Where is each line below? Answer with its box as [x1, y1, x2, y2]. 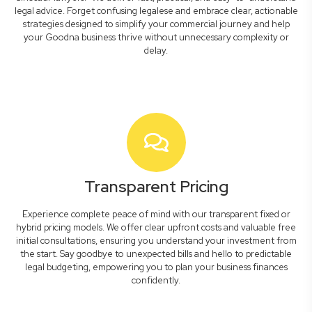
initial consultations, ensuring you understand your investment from [15, 235, 297, 247]
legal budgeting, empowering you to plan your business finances [24, 261, 288, 273]
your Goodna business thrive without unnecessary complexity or [23, 31, 289, 43]
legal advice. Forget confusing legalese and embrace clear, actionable [14, 5, 298, 17]
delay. [144, 45, 168, 56]
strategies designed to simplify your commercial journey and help [22, 18, 290, 30]
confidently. [132, 274, 180, 286]
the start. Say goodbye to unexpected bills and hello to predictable [20, 248, 292, 260]
